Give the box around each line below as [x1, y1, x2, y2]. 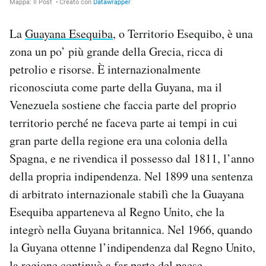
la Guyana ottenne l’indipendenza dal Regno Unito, [9, 239, 255, 255]
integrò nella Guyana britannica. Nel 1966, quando [9, 221, 252, 237]
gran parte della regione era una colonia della [9, 132, 227, 148]
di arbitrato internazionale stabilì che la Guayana [9, 185, 244, 202]
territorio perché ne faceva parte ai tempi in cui [9, 114, 237, 131]
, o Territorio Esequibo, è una [113, 25, 253, 42]
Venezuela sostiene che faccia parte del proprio [9, 96, 236, 113]
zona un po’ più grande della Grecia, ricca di [9, 43, 223, 59]
